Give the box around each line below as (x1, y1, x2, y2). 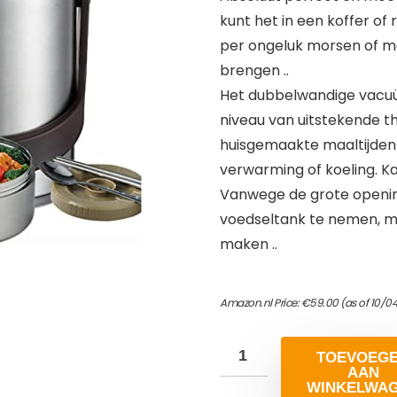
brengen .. (220, 59, 289, 81)
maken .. (220, 233, 277, 254)
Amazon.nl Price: (220, 294, 301, 310)
